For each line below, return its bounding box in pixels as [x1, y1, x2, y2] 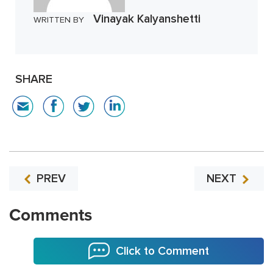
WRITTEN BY [34, 14, 84, 25]
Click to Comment [116, 243, 209, 258]
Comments [9, 204, 92, 225]
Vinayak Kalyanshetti [93, 11, 200, 26]
